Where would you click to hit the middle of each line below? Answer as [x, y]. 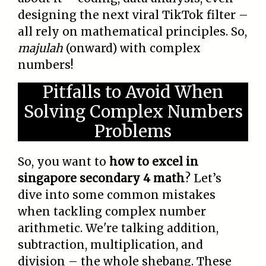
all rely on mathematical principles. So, [132, 32]
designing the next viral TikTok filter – [133, 15]
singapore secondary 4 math [101, 178]
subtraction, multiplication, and [110, 245]
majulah [40, 48]
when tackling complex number [112, 212]
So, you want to [64, 162]
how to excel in [154, 162]
